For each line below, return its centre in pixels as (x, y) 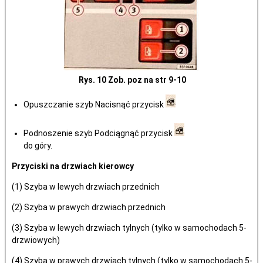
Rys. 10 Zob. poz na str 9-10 (132, 80)
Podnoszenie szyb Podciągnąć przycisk (99, 133)
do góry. (38, 146)
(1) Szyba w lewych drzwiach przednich (86, 187)
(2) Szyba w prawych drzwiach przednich (89, 207)
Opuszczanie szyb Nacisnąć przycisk (95, 104)
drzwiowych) (36, 240)
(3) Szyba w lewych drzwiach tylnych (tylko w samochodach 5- (129, 228)
